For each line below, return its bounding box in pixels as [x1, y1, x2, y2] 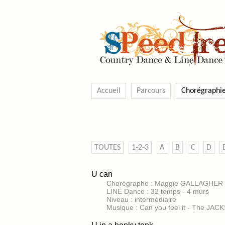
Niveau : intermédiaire [106, 195, 176, 203]
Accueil [97, 87, 121, 95]
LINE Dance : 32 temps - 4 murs [106, 187, 209, 195]
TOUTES [94, 144, 121, 152]
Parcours [137, 87, 165, 95]
